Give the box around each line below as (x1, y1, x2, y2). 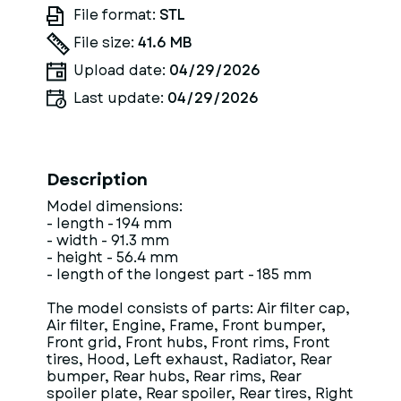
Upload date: (73, 60, 169, 81)
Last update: (73, 88, 167, 108)
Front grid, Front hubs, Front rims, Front (47, 332, 330, 353)
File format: (73, 4, 159, 25)
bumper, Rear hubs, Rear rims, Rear (47, 366, 302, 387)
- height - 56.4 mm (47, 247, 178, 268)
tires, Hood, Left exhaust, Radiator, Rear (47, 349, 332, 370)
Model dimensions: (47, 196, 183, 217)
